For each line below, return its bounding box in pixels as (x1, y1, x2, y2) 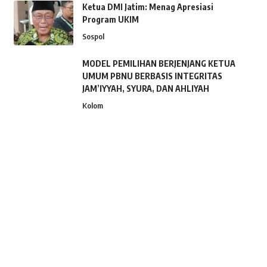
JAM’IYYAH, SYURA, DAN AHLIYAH (82, 83, 209, 94)
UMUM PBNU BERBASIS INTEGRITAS (82, 70, 222, 81)
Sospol (82, 31, 104, 41)
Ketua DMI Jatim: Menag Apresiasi (82, 1, 213, 12)
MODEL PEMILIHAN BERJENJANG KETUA (82, 58, 235, 69)
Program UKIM (82, 14, 139, 24)
